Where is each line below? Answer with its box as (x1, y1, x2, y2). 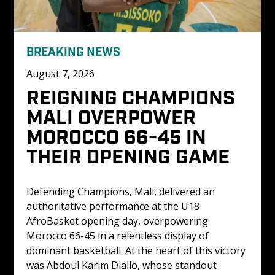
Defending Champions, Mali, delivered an (26, 184, 217, 198)
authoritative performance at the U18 (26, 199, 202, 213)
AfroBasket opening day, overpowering (26, 214, 211, 228)
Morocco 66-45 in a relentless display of (26, 228, 211, 242)
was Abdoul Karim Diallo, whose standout (26, 258, 219, 272)
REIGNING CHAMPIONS (26, 83, 240, 107)
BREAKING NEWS (26, 43, 120, 58)
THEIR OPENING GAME (26, 142, 230, 166)
